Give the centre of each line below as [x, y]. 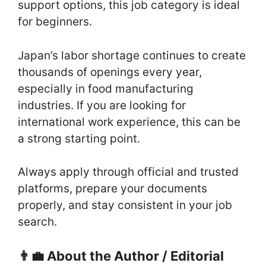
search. [37, 222]
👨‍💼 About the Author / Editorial [121, 256]
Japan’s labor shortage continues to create [132, 55]
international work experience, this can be [129, 122]
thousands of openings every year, [110, 72]
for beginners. [55, 22]
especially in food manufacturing [106, 88]
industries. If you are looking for [102, 105]
